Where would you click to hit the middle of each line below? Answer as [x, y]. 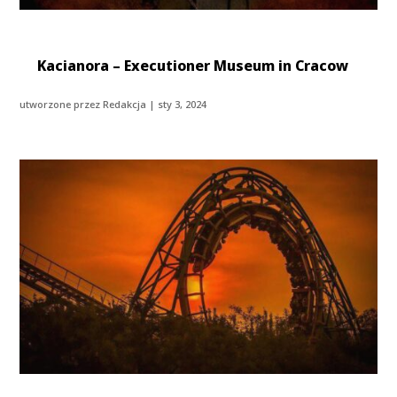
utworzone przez [62, 105]
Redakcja [125, 105]
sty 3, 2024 [183, 105]
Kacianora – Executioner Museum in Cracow [193, 66]
